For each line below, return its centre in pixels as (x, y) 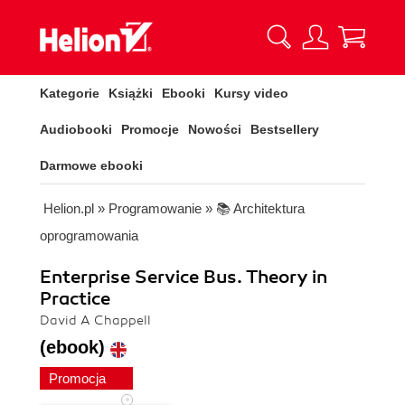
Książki (131, 93)
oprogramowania (89, 235)
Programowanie (155, 208)
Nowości (215, 129)
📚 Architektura (260, 208)
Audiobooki (76, 129)
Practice (75, 299)
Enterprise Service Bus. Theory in (184, 277)
